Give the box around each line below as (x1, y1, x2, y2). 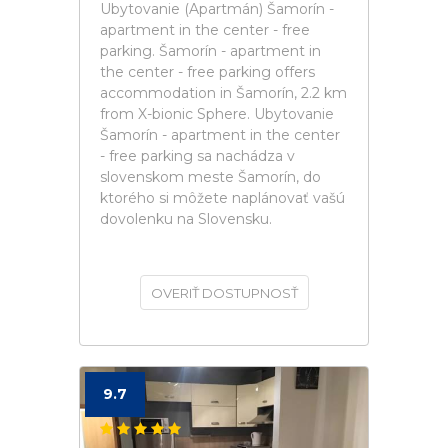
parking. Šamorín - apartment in (100, 42, 321, 60)
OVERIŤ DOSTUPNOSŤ (150, 285, 298, 301)
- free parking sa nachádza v (100, 147, 295, 165)
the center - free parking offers (100, 63, 315, 81)
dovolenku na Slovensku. (100, 210, 272, 228)
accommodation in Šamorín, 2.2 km (100, 84, 347, 102)
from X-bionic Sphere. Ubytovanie (100, 105, 334, 123)
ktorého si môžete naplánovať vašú (100, 189, 345, 207)
